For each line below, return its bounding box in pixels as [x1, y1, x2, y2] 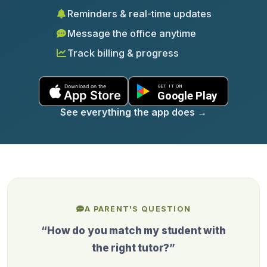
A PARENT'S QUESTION [84, 204, 191, 213]
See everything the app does [60, 105, 197, 118]
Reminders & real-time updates [67, 7, 212, 20]
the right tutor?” [91, 241, 176, 254]
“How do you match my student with [41, 224, 226, 237]
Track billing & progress [67, 46, 179, 59]
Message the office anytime [67, 27, 196, 39]
